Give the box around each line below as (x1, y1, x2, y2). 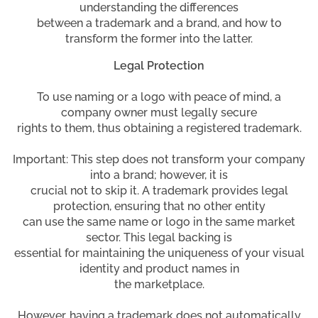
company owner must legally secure (61, 105, 257, 119)
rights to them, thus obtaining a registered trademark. (16, 121, 302, 135)
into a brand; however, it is (90, 168, 228, 182)
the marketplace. (114, 277, 204, 291)
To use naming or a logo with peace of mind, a (37, 89, 281, 104)
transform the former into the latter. (65, 31, 253, 45)
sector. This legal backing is (86, 230, 232, 244)
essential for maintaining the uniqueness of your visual (13, 246, 305, 260)
